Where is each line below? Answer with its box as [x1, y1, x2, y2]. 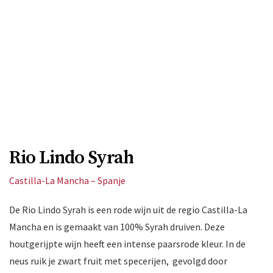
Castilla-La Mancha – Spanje [9, 174, 126, 187]
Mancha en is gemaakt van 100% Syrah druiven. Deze [9, 221, 225, 233]
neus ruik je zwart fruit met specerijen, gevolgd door [9, 255, 227, 268]
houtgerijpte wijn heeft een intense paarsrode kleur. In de [9, 238, 246, 250]
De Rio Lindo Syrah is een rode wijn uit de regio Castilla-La [9, 204, 247, 216]
